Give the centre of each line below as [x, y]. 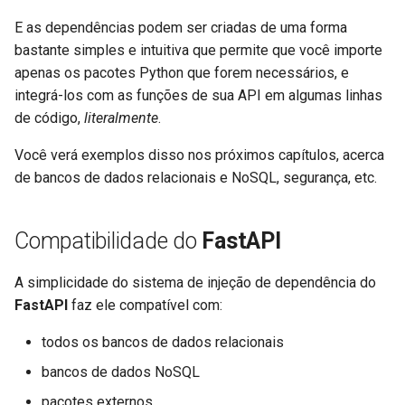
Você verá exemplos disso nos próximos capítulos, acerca [199, 155]
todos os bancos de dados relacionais [163, 342]
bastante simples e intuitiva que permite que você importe [198, 50]
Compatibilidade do [108, 240]
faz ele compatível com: [145, 305]
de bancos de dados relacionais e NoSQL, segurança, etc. [196, 177]
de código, [49, 118]
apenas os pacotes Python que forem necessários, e [182, 72]
